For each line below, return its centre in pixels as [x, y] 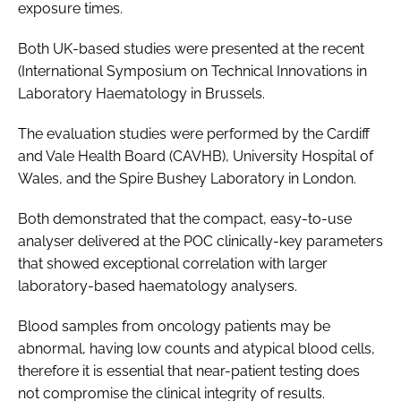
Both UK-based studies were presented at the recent [191, 48]
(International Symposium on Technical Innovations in [192, 71]
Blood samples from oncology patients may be [174, 326]
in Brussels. [226, 93]
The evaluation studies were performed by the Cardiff [194, 133]
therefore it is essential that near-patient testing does [189, 371]
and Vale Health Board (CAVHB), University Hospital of [196, 156]
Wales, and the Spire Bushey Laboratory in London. [187, 178]
